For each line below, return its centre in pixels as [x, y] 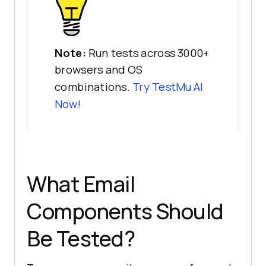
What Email [81, 183]
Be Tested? [81, 238]
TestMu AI [178, 87]
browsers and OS [99, 70]
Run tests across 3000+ [149, 53]
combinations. [94, 87]
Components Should [125, 211]
